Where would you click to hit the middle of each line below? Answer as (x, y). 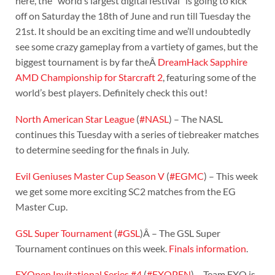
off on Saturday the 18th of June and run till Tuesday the (133, 16)
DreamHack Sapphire (202, 62)
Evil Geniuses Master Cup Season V (90, 176)
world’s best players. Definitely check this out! (111, 93)
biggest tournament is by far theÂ (86, 62)
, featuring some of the (209, 77)
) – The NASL (196, 119)
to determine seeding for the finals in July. (102, 150)
